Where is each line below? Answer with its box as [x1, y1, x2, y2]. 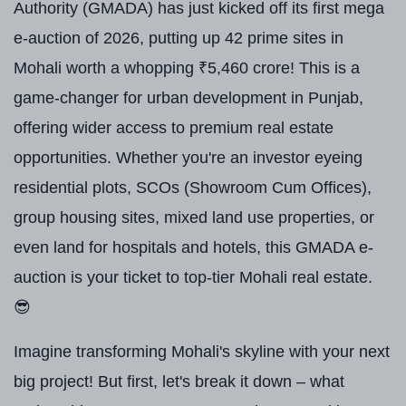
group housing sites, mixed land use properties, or [14, 208, 374, 227]
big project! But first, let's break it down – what [14, 372, 344, 391]
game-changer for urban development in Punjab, [14, 89, 363, 107]
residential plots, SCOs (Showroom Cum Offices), [14, 179, 372, 197]
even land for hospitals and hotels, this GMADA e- [14, 238, 373, 256]
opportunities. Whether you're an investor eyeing [14, 149, 362, 167]
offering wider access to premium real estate [14, 119, 333, 137]
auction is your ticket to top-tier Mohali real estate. [14, 268, 372, 286]
